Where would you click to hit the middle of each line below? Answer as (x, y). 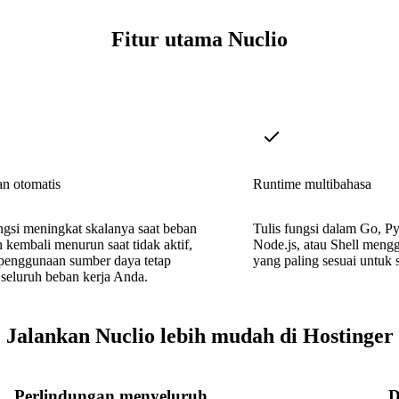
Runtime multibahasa (312, 183)
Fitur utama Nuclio (199, 40)
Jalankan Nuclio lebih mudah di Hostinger (199, 335)
